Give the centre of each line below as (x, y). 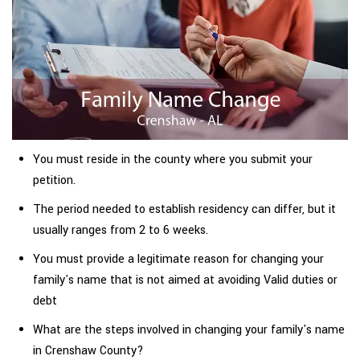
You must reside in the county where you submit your (173, 160)
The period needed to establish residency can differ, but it (184, 210)
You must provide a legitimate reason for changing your (178, 260)
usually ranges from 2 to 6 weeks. (122, 231)
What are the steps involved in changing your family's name (189, 330)
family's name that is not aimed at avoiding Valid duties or (185, 280)
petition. (56, 181)
